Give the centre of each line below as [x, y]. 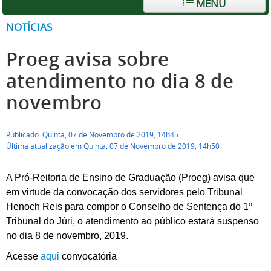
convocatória [88, 256]
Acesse [22, 256]
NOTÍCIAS [29, 27]
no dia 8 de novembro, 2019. [67, 236]
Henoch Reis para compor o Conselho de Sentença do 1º [129, 207]
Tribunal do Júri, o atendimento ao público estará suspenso [132, 221]
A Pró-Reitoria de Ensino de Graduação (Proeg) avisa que [130, 178]
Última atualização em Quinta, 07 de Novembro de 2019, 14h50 [113, 146]
